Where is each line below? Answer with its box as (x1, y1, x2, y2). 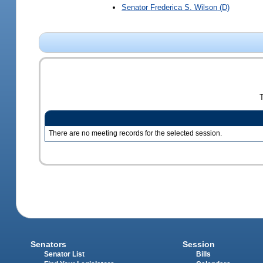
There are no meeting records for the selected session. (48, 129, 222, 137)
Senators (31, 239, 67, 249)
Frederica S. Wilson (150, 2, 218, 12)
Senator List (44, 250, 85, 258)
